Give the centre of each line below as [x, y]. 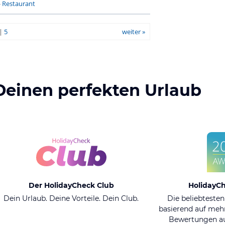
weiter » [133, 32]
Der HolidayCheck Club [71, 185]
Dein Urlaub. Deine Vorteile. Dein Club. [71, 198]
